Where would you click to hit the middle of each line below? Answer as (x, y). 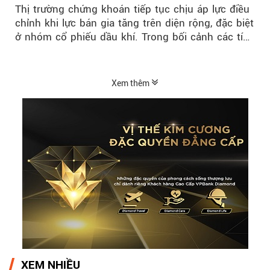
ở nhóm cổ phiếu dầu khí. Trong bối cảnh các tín (132, 37)
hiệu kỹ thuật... (51, 51)
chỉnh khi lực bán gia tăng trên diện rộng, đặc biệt (134, 23)
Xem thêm (131, 83)
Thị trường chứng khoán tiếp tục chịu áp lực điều (132, 9)
